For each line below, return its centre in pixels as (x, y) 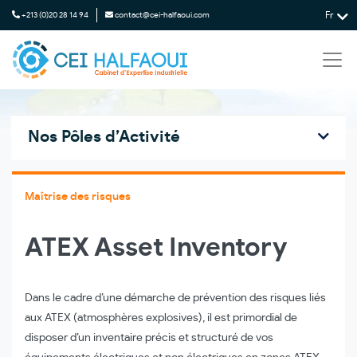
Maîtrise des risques (78, 197)
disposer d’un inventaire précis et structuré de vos (149, 338)
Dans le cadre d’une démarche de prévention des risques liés (175, 298)
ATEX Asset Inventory (156, 248)
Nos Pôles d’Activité (104, 137)
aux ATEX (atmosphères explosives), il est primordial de (161, 318)
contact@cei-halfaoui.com (162, 15)
